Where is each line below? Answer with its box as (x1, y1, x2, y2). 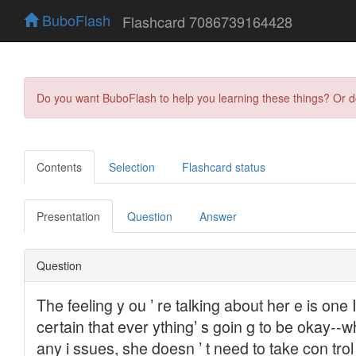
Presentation (37, 207, 100, 224)
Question (127, 207, 172, 224)
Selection (109, 158, 155, 175)
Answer (199, 207, 237, 224)
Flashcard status (182, 158, 265, 175)
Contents (37, 158, 82, 175)
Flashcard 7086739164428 (122, 10, 292, 32)
